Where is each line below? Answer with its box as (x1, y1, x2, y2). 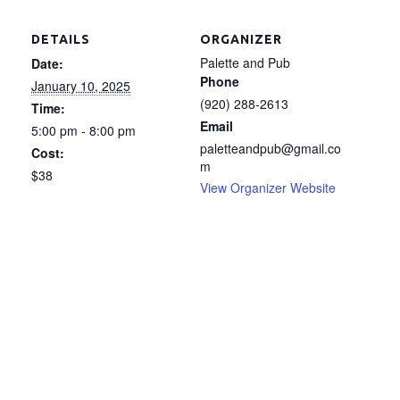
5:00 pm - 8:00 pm (31, 121, 136, 139)
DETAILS (31, 32, 90, 46)
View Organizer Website (200, 179, 336, 196)
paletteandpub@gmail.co (200, 139, 341, 157)
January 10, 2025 (31, 77, 130, 95)
